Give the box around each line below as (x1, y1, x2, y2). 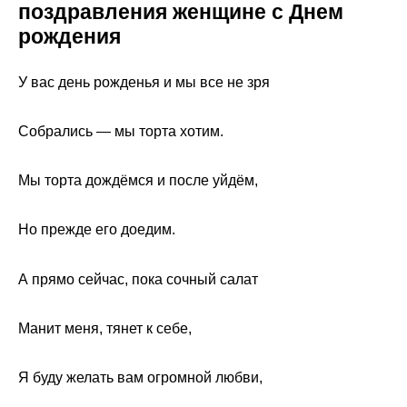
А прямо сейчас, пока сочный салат (18, 271, 258, 287)
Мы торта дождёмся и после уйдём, (18, 173, 258, 189)
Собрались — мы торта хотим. (18, 123, 223, 139)
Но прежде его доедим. (18, 222, 175, 238)
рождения (18, 24, 121, 48)
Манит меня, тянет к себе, (18, 320, 192, 336)
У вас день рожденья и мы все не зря (18, 74, 270, 90)
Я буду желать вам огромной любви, (18, 369, 263, 385)
